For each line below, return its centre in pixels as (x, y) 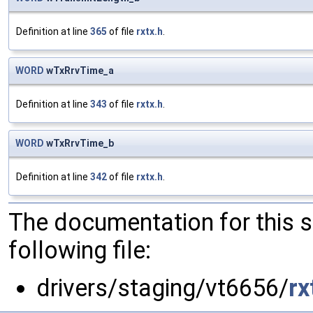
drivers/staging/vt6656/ (162, 288)
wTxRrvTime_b (79, 144)
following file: (80, 250)
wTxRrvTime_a (79, 71)
